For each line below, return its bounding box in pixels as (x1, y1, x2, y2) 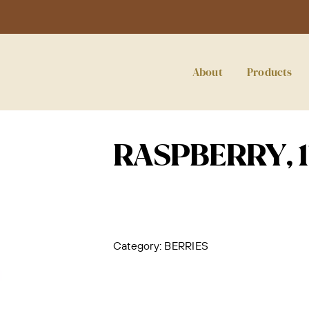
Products (246, 64, 292, 79)
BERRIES (164, 239, 209, 252)
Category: (113, 239, 165, 252)
